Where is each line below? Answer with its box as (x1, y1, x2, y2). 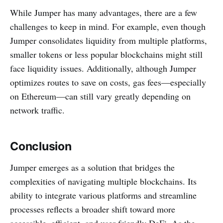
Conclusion (10, 139, 72, 154)
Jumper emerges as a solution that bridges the (10, 161, 175, 174)
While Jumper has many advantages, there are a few (10, 6, 197, 19)
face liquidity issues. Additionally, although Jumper (10, 62, 196, 75)
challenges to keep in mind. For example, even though (10, 20, 206, 33)
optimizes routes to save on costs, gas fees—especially (10, 76, 206, 89)
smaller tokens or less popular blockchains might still (10, 48, 203, 61)
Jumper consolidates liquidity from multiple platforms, (10, 34, 207, 47)
